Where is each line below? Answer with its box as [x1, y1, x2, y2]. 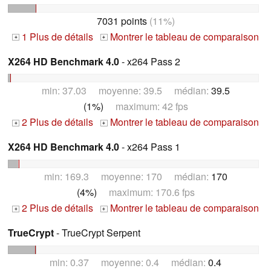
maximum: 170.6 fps [96, 185, 195, 200]
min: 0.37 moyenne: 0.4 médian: [50, 255, 208, 270]
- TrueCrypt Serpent [54, 226, 140, 240]
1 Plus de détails [19, 29, 93, 44]
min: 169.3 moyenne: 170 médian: [44, 169, 211, 184]
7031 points [96, 13, 147, 28]
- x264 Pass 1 [119, 140, 180, 154]
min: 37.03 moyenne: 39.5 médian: [41, 83, 211, 98]
